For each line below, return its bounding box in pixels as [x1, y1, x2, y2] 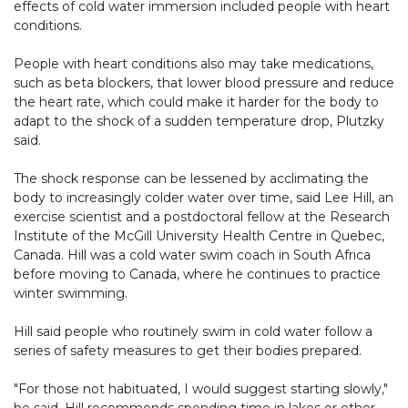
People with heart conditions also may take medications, [14, 56, 373, 73]
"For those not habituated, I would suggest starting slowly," [14, 381, 388, 398]
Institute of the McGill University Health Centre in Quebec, [14, 228, 384, 245]
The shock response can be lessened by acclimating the [14, 170, 369, 188]
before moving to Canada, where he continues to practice [14, 266, 381, 283]
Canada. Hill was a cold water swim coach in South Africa [14, 247, 371, 264]
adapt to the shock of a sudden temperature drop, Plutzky [14, 113, 384, 130]
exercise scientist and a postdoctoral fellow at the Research [14, 209, 390, 226]
